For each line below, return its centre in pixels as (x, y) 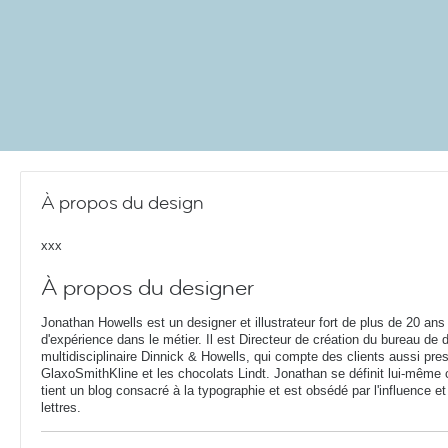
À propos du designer (147, 288)
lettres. (61, 407)
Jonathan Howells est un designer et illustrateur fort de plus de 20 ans (243, 322)
